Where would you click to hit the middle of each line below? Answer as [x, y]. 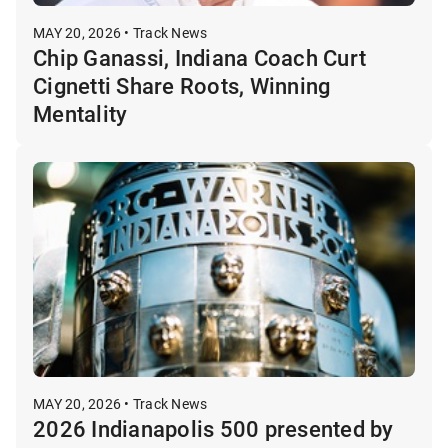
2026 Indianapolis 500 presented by [213, 429]
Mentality [80, 113]
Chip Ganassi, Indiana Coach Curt [199, 57]
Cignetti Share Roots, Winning [182, 85]
